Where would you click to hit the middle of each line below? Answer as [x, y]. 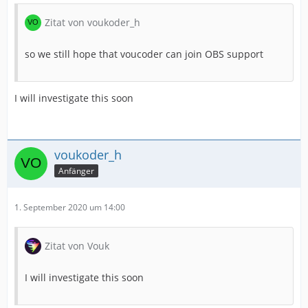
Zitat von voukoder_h [92, 22]
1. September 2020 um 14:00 [70, 207]
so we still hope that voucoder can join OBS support [144, 54]
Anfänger [76, 170]
